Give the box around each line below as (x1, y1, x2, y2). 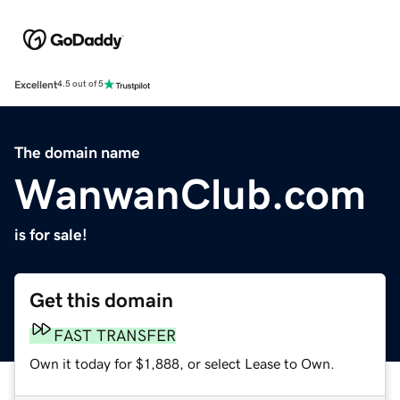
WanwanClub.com (14, 171, 366, 215)
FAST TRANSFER (54, 327, 176, 344)
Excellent (14, 79, 57, 90)
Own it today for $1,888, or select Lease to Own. (29, 355, 335, 371)
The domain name (14, 144, 140, 161)
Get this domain (29, 289, 173, 311)
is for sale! (14, 226, 87, 243)
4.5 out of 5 (57, 79, 104, 89)
